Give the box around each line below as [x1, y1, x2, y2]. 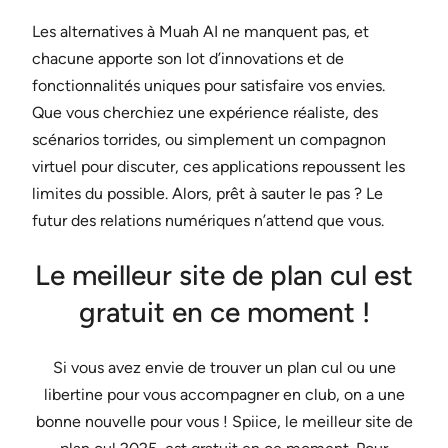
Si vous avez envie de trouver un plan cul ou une [52, 358, 396, 378]
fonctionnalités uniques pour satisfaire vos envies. [32, 75, 385, 95]
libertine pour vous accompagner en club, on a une [43, 385, 405, 405]
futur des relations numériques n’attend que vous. [32, 210, 384, 230]
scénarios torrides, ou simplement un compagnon [32, 129, 386, 149]
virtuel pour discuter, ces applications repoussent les [32, 156, 405, 176]
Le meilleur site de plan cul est [35, 258, 413, 293]
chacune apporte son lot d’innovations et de [32, 48, 344, 68]
